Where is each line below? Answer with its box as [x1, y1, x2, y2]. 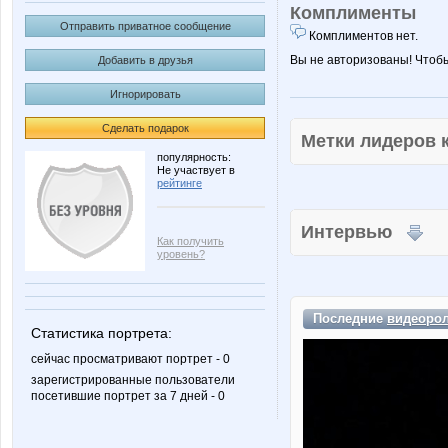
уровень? [157, 248, 205, 260]
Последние [313, 311, 387, 326]
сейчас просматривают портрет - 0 [31, 352, 230, 366]
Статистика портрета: [31, 325, 172, 341]
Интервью [301, 222, 407, 242]
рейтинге [157, 177, 202, 189]
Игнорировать [109, 88, 181, 100]
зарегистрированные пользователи [31, 373, 235, 387]
